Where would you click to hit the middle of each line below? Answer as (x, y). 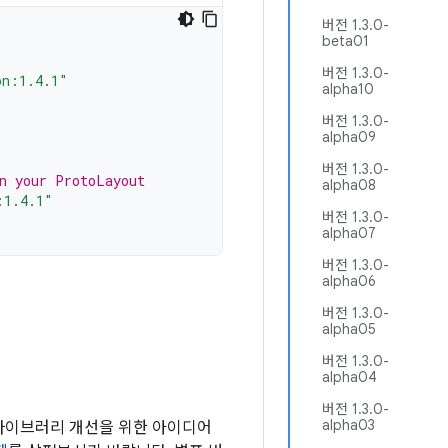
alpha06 (349, 281)
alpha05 (349, 329)
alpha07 (349, 233)
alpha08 (349, 185)
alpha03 (348, 425)
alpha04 (349, 377)
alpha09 (349, 137)
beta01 (345, 41)
